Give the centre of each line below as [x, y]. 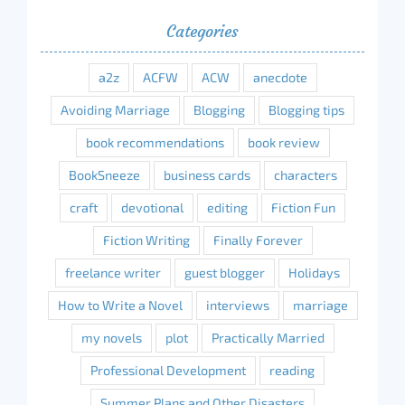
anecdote [280, 78]
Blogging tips [306, 110]
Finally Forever [258, 240]
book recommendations [155, 143]
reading [292, 371]
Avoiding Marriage [115, 110]
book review [283, 143]
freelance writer [113, 273]
